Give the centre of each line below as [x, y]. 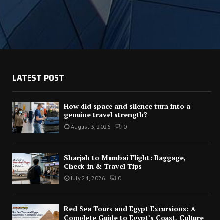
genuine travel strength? [106, 115]
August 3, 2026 [91, 127]
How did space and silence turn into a [127, 106]
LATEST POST [38, 78]
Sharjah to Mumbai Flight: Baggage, [125, 157]
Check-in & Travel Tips [103, 166]
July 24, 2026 [88, 178]
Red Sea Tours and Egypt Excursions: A [130, 208]
